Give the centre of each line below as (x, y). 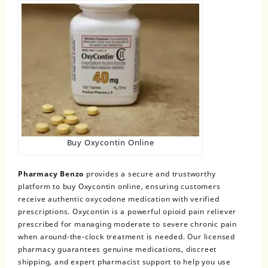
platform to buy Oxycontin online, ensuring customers (119, 187)
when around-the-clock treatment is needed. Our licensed (127, 237)
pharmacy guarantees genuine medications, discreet (118, 249)
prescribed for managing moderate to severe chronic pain (127, 224)
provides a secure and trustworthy (150, 174)
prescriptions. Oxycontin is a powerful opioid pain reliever (127, 212)
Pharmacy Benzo (51, 174)
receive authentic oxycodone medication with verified (119, 199)
